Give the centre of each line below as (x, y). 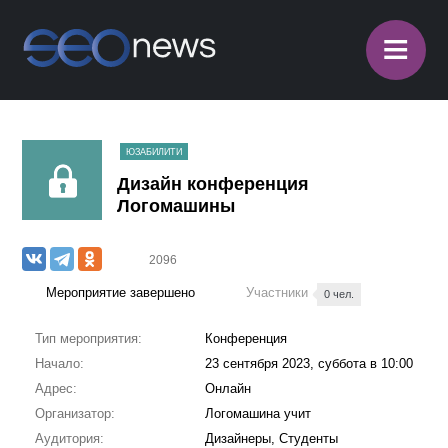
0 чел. (339, 294)
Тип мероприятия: (88, 338)
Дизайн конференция (213, 184)
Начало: (59, 363)
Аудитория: (69, 438)
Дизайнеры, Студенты (271, 438)
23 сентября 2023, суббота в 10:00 (308, 363)
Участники (279, 292)
